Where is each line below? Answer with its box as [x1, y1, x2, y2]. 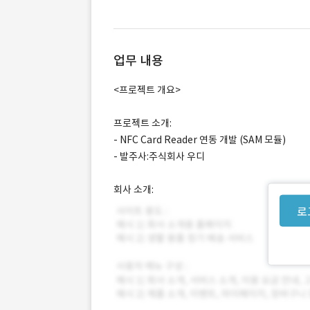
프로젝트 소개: [113, 117, 172, 129]
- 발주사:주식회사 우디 [113, 150, 205, 163]
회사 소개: [113, 183, 154, 196]
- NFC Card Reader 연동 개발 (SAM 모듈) [113, 134, 286, 146]
